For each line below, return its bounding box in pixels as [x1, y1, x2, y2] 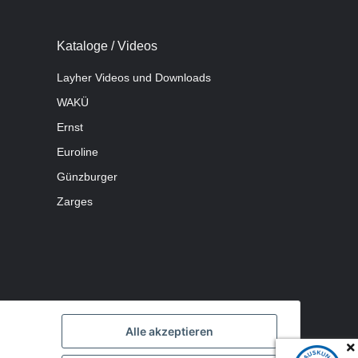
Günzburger [57, 169, 117, 183]
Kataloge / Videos [57, 38, 157, 53]
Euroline [57, 145, 98, 158]
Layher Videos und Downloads [57, 70, 211, 84]
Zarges [57, 194, 93, 208]
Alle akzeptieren [125, 324, 213, 339]
